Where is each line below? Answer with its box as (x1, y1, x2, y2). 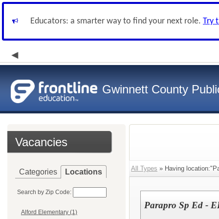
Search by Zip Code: (17, 189, 71, 196)
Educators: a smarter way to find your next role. (30, 17, 203, 26)
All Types (131, 165, 157, 172)
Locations (65, 168, 102, 176)
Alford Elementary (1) (21, 209, 77, 216)
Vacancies (15, 135, 67, 149)
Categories (19, 168, 57, 176)
